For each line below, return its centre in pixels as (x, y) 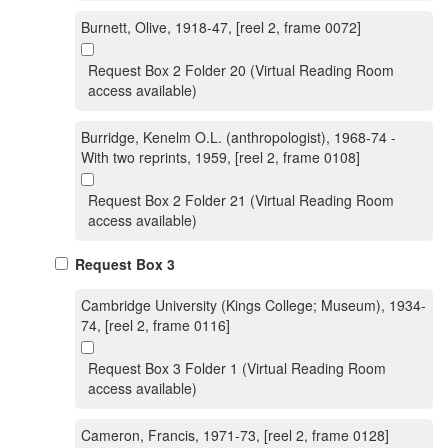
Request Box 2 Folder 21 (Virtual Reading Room (241, 200)
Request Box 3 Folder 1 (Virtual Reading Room (237, 368)
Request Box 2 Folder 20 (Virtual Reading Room (241, 70)
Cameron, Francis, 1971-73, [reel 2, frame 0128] (235, 435)
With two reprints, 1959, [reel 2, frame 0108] (220, 157)
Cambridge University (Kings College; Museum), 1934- (253, 305)
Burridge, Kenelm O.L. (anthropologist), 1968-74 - (238, 137)
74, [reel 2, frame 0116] (155, 325)
